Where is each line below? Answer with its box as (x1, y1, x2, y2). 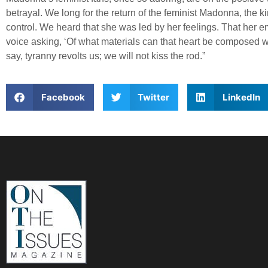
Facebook (41, 91, 85, 103)
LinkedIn (222, 91, 260, 103)
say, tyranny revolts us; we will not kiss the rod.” (6, 50, 205, 61)
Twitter (138, 91, 169, 103)
